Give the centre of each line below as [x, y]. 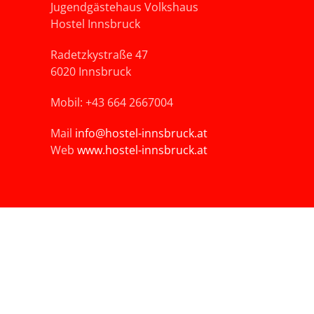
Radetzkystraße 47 [99, 54]
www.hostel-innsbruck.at [142, 150]
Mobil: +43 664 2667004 [112, 102]
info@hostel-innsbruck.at [141, 133]
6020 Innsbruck [91, 71]
